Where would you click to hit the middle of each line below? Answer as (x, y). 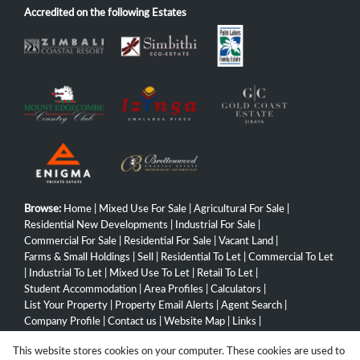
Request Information (71, 337)
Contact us (132, 321)
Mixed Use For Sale (143, 209)
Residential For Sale (168, 241)
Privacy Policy (157, 337)
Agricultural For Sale (239, 209)
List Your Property (66, 305)
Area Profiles (174, 289)
